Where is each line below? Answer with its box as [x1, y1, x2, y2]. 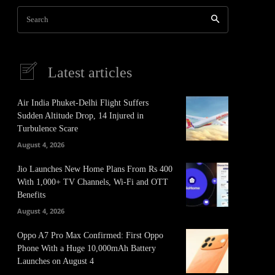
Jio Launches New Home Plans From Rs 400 [17, 165, 172, 174]
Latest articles [48, 64, 132, 80]
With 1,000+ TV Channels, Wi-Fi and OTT [17, 177, 168, 187]
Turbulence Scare [17, 124, 78, 133]
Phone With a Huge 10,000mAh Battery [17, 244, 156, 253]
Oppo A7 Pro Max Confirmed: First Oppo [17, 231, 163, 240]
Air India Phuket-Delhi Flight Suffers [17, 98, 149, 107]
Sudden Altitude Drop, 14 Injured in [17, 111, 144, 120]
